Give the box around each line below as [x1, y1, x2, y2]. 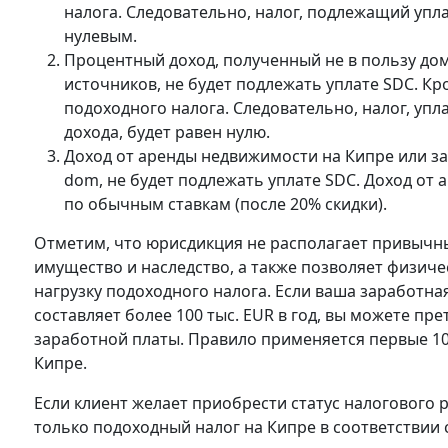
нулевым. [64, 25, 137, 47]
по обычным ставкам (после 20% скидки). [64, 193, 387, 215]
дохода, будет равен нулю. [64, 121, 270, 143]
